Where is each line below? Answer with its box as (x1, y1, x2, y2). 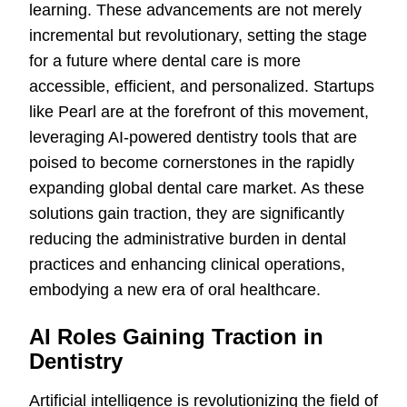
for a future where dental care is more (29, 52, 301, 71)
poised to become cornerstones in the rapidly (29, 154, 354, 173)
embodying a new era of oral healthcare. (29, 281, 321, 300)
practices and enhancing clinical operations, (29, 255, 345, 274)
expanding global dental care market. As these (29, 179, 364, 198)
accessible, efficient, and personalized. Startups (29, 77, 374, 96)
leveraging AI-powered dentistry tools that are (29, 128, 357, 147)
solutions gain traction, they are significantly (29, 204, 344, 223)
